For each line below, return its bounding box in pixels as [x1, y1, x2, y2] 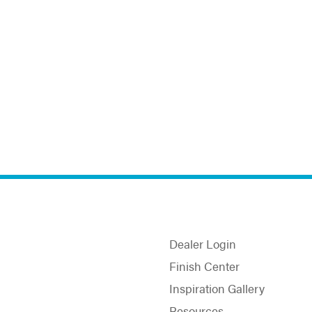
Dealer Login [169, 235, 236, 252]
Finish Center [169, 257, 240, 274]
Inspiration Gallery [169, 279, 265, 297]
